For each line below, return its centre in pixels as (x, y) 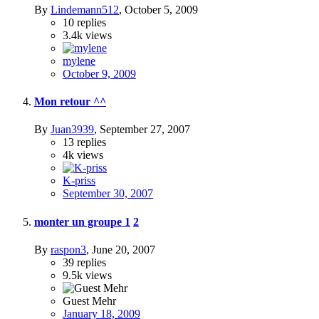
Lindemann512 (85, 9)
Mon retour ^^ (70, 102)
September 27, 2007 (145, 130)
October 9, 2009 (99, 73)
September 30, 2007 (108, 194)
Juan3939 (72, 130)
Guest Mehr (89, 300)
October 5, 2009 (161, 9)
